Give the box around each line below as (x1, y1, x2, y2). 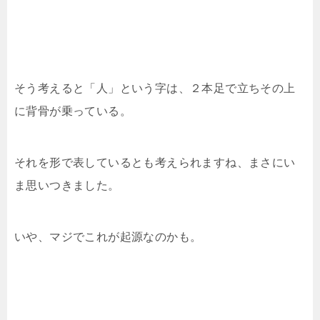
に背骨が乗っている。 (14, 104, 131, 117)
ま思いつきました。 (14, 179, 120, 191)
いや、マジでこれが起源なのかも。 (14, 230, 202, 243)
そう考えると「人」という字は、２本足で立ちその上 (14, 81, 296, 94)
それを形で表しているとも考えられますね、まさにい (14, 156, 296, 169)
